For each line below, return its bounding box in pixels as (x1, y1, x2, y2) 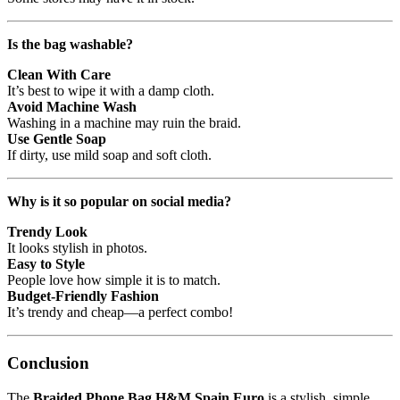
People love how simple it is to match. (7, 272, 221, 288)
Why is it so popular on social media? (7, 194, 231, 210)
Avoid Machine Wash (7, 99, 137, 115)
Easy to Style (7, 256, 85, 272)
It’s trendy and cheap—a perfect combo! (7, 304, 233, 321)
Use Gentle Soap (7, 131, 106, 147)
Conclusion (7, 353, 89, 372)
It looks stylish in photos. (7, 240, 147, 256)
